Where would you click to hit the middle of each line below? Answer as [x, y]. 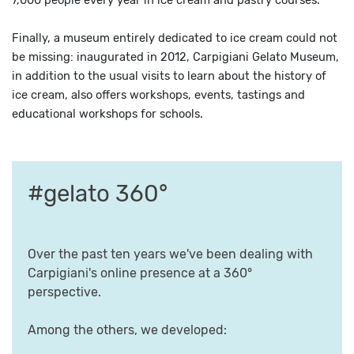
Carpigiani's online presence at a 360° [140, 273]
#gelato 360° [98, 194]
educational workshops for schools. [107, 114]
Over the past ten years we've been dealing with [170, 254]
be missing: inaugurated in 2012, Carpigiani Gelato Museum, [175, 57]
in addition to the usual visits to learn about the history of [169, 76]
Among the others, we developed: [127, 330]
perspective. [64, 292]
